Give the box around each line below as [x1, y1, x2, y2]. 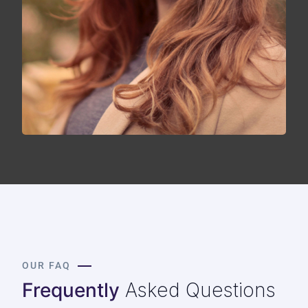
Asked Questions [120, 278, 276, 302]
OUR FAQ [22, 259, 71, 271]
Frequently [22, 278, 120, 302]
